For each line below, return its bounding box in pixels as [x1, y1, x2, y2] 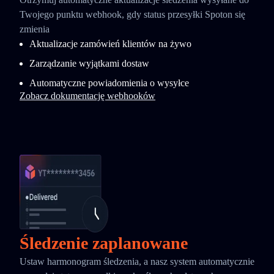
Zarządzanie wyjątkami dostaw [29, 58, 149, 68]
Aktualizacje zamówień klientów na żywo [29, 39, 191, 49]
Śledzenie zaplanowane [20, 234, 188, 253]
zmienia [20, 24, 50, 34]
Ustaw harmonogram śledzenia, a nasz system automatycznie [20, 256, 254, 267]
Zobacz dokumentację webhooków [20, 91, 155, 101]
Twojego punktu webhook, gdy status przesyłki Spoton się [20, 9, 245, 20]
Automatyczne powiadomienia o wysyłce [29, 78, 189, 88]
